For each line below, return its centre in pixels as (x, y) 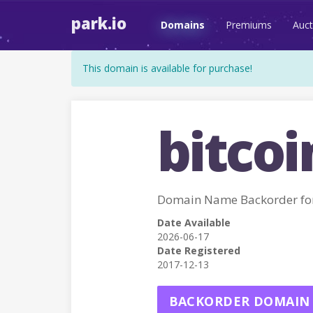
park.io (99, 23)
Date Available (194, 223)
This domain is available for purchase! (167, 68)
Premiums (249, 25)
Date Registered (198, 250)
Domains (183, 25)
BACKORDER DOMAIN (239, 301)
